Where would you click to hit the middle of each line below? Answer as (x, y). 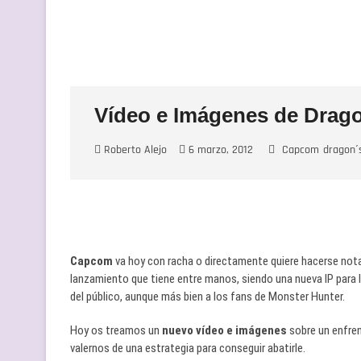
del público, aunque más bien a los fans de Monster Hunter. (207, 297)
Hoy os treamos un (116, 331)
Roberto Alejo (134, 150)
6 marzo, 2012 (219, 150)
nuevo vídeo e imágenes (224, 331)
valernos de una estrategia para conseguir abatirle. (188, 349)
